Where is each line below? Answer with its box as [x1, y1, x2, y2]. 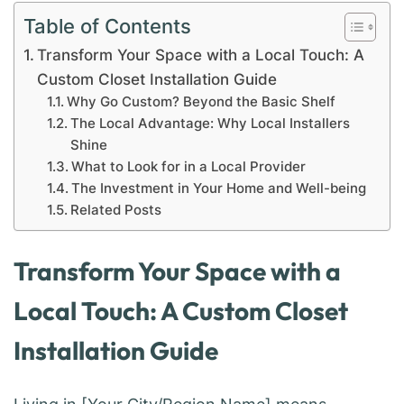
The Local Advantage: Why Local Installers [69, 115, 350, 132]
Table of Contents [23, 14, 191, 38]
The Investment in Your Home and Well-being [70, 179, 366, 197]
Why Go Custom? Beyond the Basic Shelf [66, 93, 335, 110]
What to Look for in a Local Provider [70, 158, 306, 175]
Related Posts [69, 201, 161, 218]
